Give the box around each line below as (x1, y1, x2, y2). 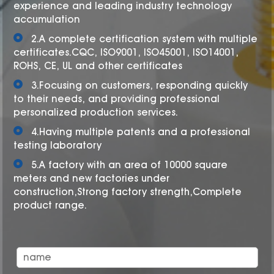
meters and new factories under (13, 172, 170, 184)
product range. (13, 199, 87, 211)
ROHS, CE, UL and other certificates (13, 60, 183, 72)
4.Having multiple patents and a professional (31, 126, 251, 138)
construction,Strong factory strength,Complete (13, 186, 242, 198)
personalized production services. (13, 106, 179, 118)
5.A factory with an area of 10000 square (31, 159, 228, 171)
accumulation (13, 13, 81, 25)
